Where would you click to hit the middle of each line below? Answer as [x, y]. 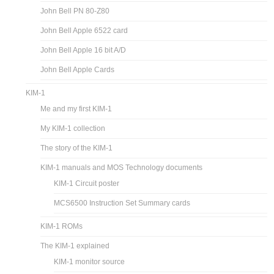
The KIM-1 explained [75, 246]
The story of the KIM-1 [77, 148]
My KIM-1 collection [73, 128]
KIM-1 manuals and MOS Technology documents [122, 167]
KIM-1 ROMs [62, 226]
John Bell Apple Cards [78, 69]
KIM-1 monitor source [90, 261]
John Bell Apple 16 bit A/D [83, 50]
